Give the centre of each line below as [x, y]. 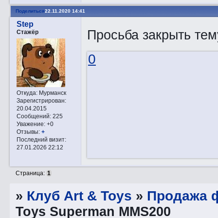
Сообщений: [34, 116]
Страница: [31, 173]
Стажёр [27, 32]
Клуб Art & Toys [80, 196]
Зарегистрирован [40, 100]
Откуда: [27, 92]
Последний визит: [41, 139]
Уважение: [31, 124]
